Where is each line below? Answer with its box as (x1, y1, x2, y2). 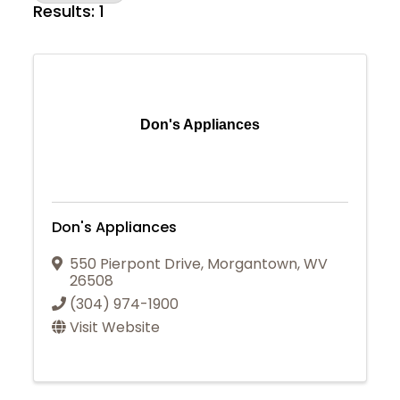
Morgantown (207, 253, 298, 274)
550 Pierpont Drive (70, 253, 202, 274)
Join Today (165, 371, 235, 387)
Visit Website (70, 316, 161, 337)
